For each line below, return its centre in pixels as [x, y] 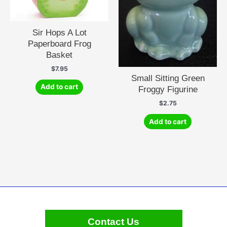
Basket [59, 55]
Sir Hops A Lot [59, 33]
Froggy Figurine [168, 89]
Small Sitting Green [168, 78]
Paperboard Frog [59, 44]
